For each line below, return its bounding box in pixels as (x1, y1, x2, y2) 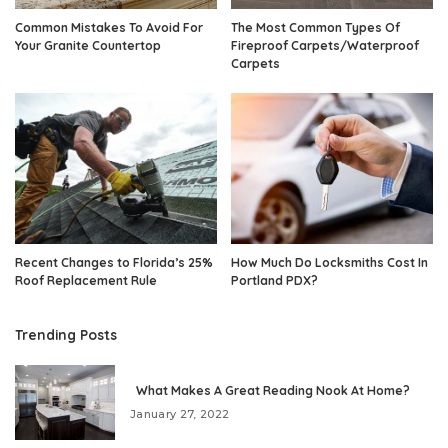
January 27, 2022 (130, 407, 230, 422)
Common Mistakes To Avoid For (15, 19, 203, 35)
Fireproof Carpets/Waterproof (231, 37, 419, 53)
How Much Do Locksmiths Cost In (231, 255, 428, 271)
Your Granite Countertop (15, 37, 164, 53)
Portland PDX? (231, 273, 321, 289)
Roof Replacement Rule (15, 273, 157, 289)
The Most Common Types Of (231, 19, 400, 35)
